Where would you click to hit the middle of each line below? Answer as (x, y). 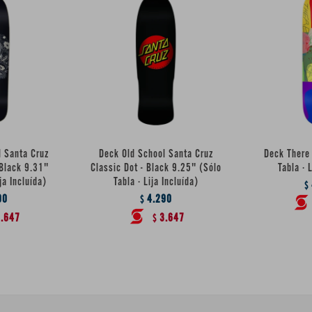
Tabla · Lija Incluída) (156, 182)
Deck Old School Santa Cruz (156, 155)
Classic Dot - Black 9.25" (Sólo (156, 169)
